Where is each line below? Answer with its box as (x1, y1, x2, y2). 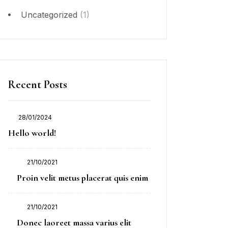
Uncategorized (21, 9, 77, 20)
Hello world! (8, 127, 56, 138)
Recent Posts (8, 77, 67, 91)
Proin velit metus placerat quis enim (17, 172, 148, 183)
